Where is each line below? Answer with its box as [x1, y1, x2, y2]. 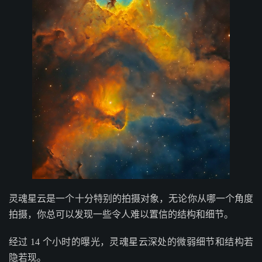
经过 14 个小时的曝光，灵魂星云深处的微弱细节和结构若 [9, 237, 253, 247]
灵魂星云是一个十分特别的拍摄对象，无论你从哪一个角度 [9, 194, 253, 204]
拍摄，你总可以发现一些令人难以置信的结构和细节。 [9, 209, 233, 220]
